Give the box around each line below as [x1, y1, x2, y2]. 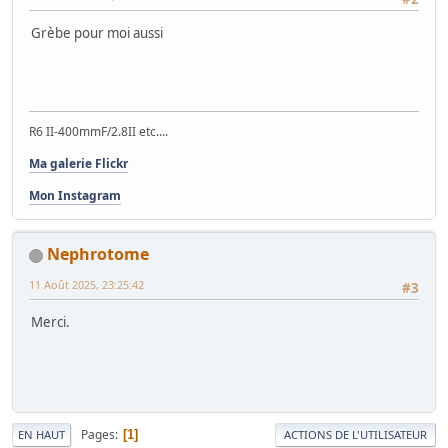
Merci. [31, 313, 70, 332]
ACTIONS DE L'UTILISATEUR [284, 427, 427, 442]
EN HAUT [18, 427, 65, 442]
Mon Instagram [29, 187, 121, 204]
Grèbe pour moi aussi [31, 24, 163, 43]
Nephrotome [47, 243, 149, 265]
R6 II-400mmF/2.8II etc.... [29, 123, 168, 140]
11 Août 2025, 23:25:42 [29, 277, 144, 292]
